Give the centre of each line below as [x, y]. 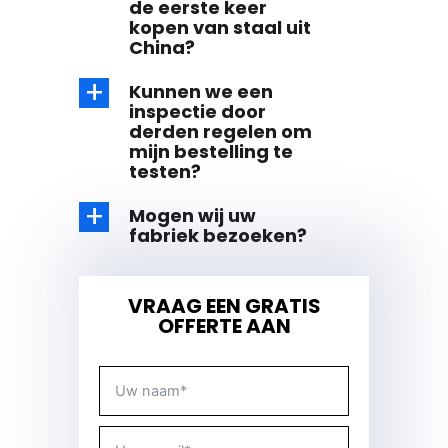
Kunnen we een [201, 92]
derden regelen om [220, 132]
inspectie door [197, 112]
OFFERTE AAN [224, 326]
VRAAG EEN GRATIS [224, 306]
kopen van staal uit [220, 28]
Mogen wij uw [192, 216]
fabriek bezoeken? [218, 236]
